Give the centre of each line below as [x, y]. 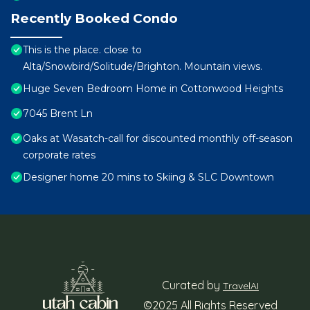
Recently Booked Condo [94, 19]
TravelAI [241, 285]
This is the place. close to [82, 50]
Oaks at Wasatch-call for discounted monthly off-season [158, 139]
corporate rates [59, 155]
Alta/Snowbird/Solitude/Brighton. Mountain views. [143, 67]
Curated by [192, 285]
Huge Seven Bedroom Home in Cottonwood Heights [153, 89]
